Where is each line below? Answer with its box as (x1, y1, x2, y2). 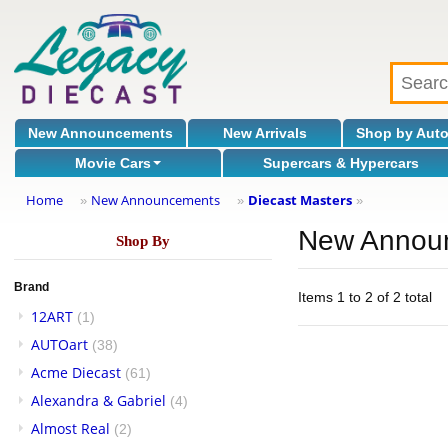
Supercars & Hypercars (263, 155, 420, 171)
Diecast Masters (248, 191, 352, 209)
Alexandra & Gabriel (31, 391, 166, 410)
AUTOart (31, 335, 88, 354)
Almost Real (31, 419, 110, 438)
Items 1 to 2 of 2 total (298, 289, 433, 305)
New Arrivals (222, 125, 307, 141)
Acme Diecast (31, 363, 121, 382)
